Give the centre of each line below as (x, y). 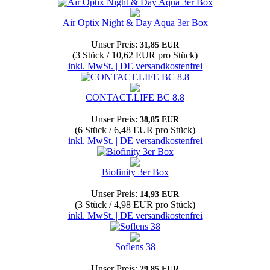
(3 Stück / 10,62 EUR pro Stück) (135, 55)
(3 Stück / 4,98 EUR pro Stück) (135, 205)
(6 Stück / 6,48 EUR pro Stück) (135, 130)
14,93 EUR (159, 194)
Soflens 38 (135, 247)
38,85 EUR (159, 120)
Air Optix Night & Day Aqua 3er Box (135, 23)
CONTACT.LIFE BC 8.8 (135, 97)
